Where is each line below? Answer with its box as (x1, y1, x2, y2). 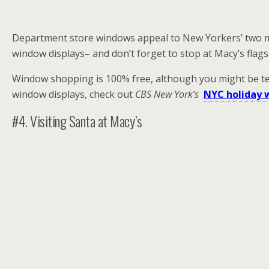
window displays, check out (12, 88, 135, 101)
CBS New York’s (135, 88, 199, 101)
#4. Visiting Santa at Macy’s (12, 110, 142, 131)
